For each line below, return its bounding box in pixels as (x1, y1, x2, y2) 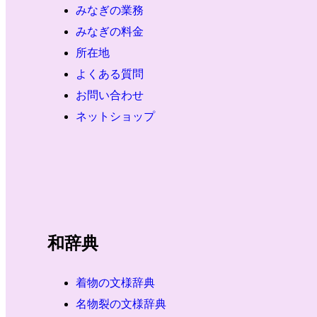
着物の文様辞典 (75, 277, 155, 289)
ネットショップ (75, 110, 155, 123)
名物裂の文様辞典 (75, 298, 166, 311)
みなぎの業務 (75, 4, 144, 17)
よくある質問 (75, 68, 144, 81)
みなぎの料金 (75, 25, 144, 38)
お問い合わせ (75, 89, 144, 102)
